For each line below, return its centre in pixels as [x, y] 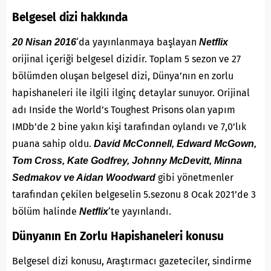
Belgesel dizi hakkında [70, 17]
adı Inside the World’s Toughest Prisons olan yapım [124, 109]
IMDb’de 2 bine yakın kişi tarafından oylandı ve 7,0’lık [129, 126]
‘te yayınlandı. [140, 211]
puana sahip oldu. [53, 143]
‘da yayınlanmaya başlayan [138, 42]
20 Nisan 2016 [44, 42]
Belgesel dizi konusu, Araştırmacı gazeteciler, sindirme [132, 261]
